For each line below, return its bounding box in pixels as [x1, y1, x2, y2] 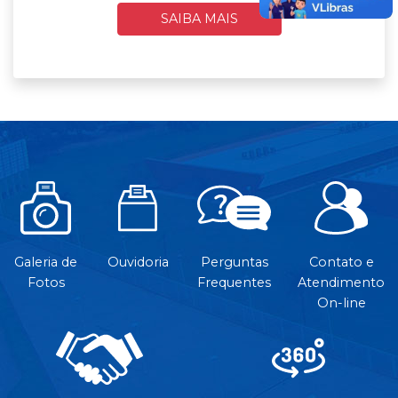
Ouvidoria [107, 253, 169, 270]
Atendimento [298, 274, 385, 291]
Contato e [308, 253, 374, 270]
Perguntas [200, 253, 268, 270]
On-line [316, 294, 366, 311]
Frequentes [197, 274, 271, 291]
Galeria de [14, 253, 78, 270]
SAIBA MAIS [160, 10, 238, 27]
